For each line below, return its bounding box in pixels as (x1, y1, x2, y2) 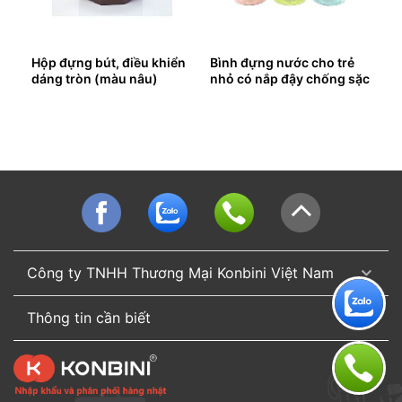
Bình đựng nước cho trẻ (209, 54, 354, 70)
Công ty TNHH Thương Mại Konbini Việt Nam (27, 264, 334, 283)
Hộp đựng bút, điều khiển (31, 54, 186, 70)
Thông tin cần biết (27, 309, 151, 328)
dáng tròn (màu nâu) (31, 70, 158, 86)
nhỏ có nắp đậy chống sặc (209, 70, 370, 86)
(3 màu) (209, 86, 258, 102)
